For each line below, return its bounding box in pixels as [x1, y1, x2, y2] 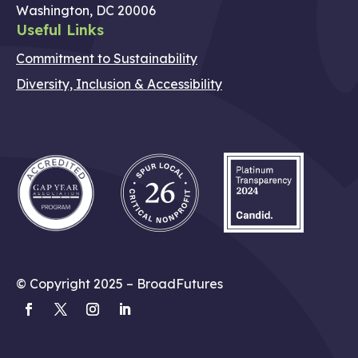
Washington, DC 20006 [16, 2, 156, 19]
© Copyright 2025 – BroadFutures [16, 276, 223, 292]
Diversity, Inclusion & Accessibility [16, 76, 222, 93]
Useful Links [16, 21, 104, 40]
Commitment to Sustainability [16, 50, 197, 67]
